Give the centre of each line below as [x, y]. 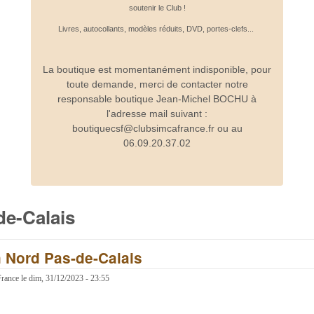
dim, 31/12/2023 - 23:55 [69, 278]
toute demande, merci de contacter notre [157, 84]
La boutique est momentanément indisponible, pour [157, 70]
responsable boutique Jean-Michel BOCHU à [157, 99]
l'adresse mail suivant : [157, 114]
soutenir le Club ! [157, 8]
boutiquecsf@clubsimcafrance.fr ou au [157, 129]
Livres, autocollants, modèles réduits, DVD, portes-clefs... [157, 28]
